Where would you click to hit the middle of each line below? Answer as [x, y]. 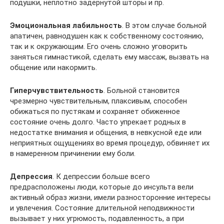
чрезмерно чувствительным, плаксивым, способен [98, 101]
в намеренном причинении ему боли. [73, 153]
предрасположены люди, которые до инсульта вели [102, 187]
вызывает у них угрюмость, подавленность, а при [97, 218]
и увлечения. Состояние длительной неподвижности [102, 208]
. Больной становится [141, 90]
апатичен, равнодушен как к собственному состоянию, [107, 36]
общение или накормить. [53, 67]
